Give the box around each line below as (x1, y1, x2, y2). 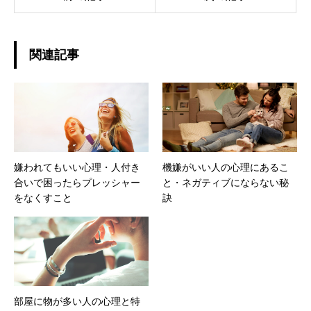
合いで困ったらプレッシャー (14, 178, 140, 188)
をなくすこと (14, 193, 72, 203)
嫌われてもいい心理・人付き (14, 162, 140, 173)
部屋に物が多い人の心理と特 (14, 296, 140, 307)
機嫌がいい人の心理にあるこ (162, 162, 289, 173)
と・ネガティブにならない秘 (162, 178, 289, 188)
